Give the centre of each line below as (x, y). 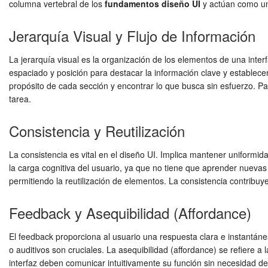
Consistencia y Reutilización (97, 131)
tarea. (20, 99)
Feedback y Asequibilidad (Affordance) (130, 213)
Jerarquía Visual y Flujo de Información (132, 36)
